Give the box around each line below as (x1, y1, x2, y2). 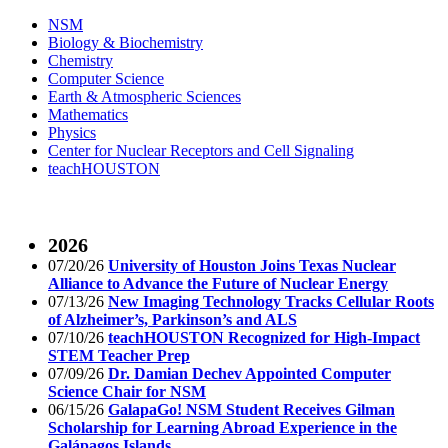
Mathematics (48, 105, 128, 123)
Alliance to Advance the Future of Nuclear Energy (48, 274, 388, 292)
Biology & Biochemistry (48, 33, 203, 51)
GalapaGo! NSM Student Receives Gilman (108, 400, 395, 418)
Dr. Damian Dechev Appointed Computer (108, 364, 391, 382)
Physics (48, 123, 96, 141)
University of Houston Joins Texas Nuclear (108, 256, 396, 274)
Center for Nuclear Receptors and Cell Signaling (48, 141, 354, 159)
